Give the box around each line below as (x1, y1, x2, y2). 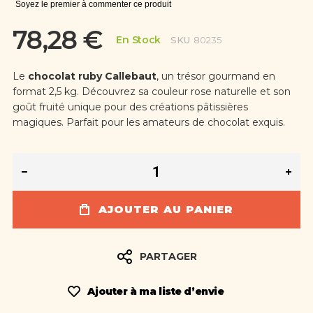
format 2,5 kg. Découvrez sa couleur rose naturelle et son (12, 85, 291, 98)
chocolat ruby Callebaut (24, 70, 156, 82)
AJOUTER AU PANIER (99, 203, 233, 216)
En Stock (116, 34, 161, 46)
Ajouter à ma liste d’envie (87, 285, 224, 298)
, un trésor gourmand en (156, 70, 275, 82)
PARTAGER (139, 249, 197, 263)
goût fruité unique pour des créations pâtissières (12, 101, 248, 113)
